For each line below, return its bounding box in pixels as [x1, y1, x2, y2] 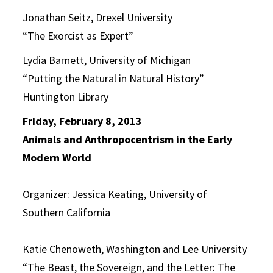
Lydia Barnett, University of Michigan [23, 53, 191, 67]
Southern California [23, 205, 111, 219]
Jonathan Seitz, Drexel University [23, 10, 173, 24]
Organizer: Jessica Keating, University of [23, 187, 208, 201]
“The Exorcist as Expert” [23, 29, 134, 43]
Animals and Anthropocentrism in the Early [23, 132, 233, 146]
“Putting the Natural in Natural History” [23, 71, 205, 85]
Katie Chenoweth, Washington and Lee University [23, 242, 247, 256]
